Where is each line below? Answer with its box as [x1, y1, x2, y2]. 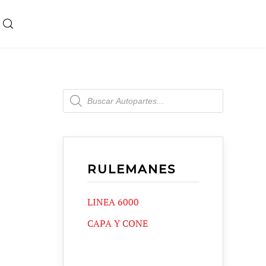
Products [62, 87, 100, 100]
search [62, 96, 89, 109]
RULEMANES [87, 162, 176, 176]
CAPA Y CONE [87, 217, 148, 230]
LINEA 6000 [87, 195, 139, 209]
